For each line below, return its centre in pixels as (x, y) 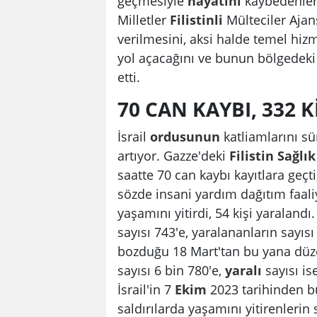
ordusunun (185, 137)
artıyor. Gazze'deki (173, 156)
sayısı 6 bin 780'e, (171, 270)
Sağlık (296, 156)
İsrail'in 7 (146, 289)
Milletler (144, 20)
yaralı (243, 270)
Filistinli (196, 20)
